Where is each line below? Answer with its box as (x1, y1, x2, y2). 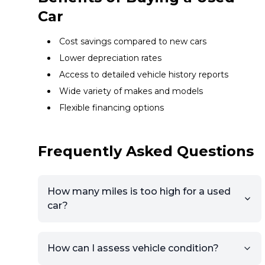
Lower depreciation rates (59, 53, 161, 63)
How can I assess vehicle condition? (47, 243, 219, 254)
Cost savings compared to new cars (59, 36, 206, 47)
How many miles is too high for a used (47, 186, 231, 197)
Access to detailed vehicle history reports (59, 69, 228, 80)
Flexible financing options (59, 102, 164, 113)
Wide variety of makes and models (59, 86, 203, 96)
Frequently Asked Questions (38, 143, 254, 160)
